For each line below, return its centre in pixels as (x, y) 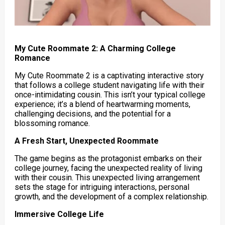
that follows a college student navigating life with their (109, 85)
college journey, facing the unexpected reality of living (108, 168)
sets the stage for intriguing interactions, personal (102, 187)
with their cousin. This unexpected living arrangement (107, 177)
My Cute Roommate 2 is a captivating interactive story (109, 75)
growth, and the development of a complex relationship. (111, 196)
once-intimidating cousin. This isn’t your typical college (110, 94)
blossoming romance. (52, 123)
